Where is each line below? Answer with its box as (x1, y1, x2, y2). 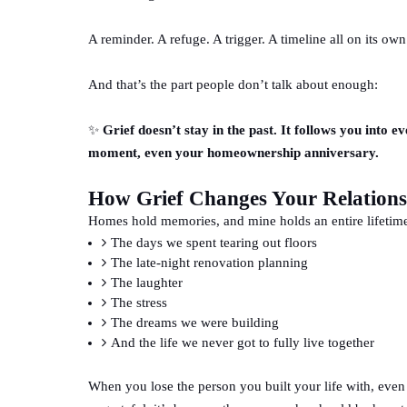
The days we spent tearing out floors (111, 234, 317, 250)
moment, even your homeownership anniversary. (88, 144, 379, 160)
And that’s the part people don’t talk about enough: (88, 76, 378, 92)
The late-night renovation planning (111, 254, 308, 270)
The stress (111, 294, 167, 310)
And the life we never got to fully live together (111, 334, 374, 350)
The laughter (111, 274, 183, 290)
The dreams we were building (111, 314, 279, 330)
